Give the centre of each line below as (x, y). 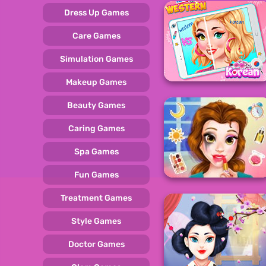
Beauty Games (96, 105)
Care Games (96, 36)
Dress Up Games (96, 12)
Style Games (96, 221)
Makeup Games (96, 82)
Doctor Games (96, 244)
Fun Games (96, 175)
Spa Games (96, 151)
